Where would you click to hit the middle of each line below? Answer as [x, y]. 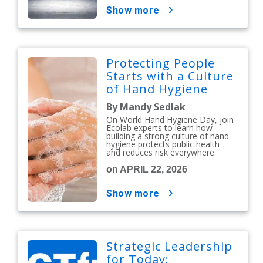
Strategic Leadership [170, 246]
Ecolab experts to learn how [160, 128]
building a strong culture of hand [168, 136]
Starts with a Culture [170, 76]
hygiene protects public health [163, 144]
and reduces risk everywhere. [161, 152]
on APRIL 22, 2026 [147, 169]
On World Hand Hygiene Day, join [170, 119]
